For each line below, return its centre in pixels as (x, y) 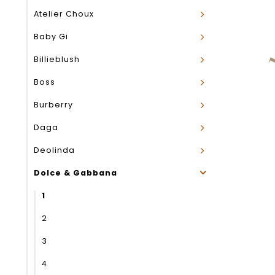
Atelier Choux (64, 14)
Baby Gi (51, 37)
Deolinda (54, 150)
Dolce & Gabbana (76, 173)
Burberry (53, 105)
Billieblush (57, 59)
